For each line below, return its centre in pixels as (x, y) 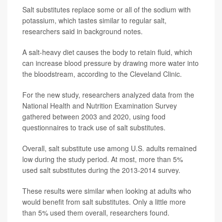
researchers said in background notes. (83, 31)
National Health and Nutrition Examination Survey (100, 106)
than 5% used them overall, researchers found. (96, 213)
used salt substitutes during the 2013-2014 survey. (101, 170)
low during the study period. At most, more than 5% (103, 159)
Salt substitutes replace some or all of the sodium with (107, 9)
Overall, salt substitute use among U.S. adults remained (110, 148)
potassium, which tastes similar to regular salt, (94, 20)
